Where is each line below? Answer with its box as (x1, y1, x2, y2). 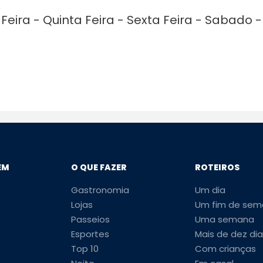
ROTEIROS (194, 161, 240, 173)
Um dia (194, 183, 225, 196)
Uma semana (194, 213, 254, 225)
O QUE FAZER (71, 161, 127, 173)
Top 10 (71, 242, 99, 255)
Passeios (71, 213, 110, 225)
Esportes (71, 227, 109, 240)
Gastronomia (71, 183, 129, 196)
